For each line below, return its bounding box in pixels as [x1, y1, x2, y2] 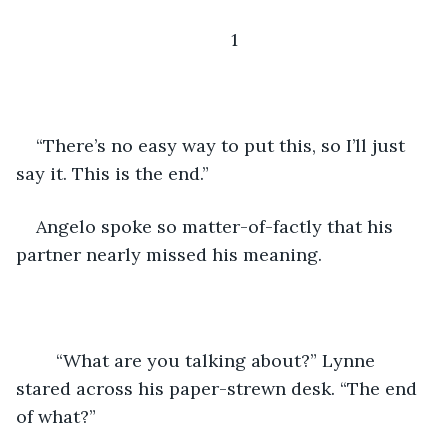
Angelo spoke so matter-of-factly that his [36, 214, 398, 238]
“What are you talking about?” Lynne [36, 348, 56, 372]
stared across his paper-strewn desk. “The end [16, 376, 422, 400]
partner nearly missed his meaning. [16, 242, 322, 266]
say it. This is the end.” [16, 161, 209, 185]
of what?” [16, 404, 101, 428]
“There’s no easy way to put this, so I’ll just [36, 133, 410, 157]
